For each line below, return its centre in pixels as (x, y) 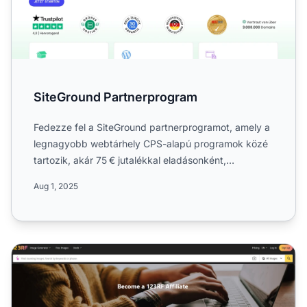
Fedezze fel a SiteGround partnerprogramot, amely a (152, 127)
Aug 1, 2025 (56, 186)
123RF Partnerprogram (69, 251)
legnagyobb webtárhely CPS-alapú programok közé (151, 143)
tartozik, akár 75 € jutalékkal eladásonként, (130, 160)
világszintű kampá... (78, 176)
